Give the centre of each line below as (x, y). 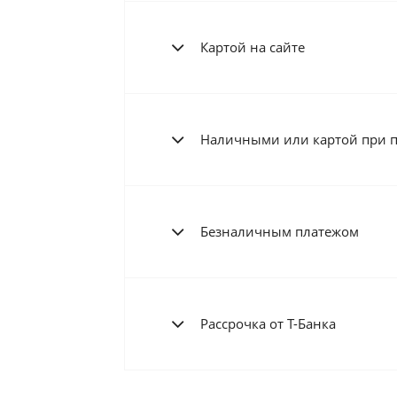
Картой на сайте (252, 47)
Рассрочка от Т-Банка (268, 324)
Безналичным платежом (279, 232)
